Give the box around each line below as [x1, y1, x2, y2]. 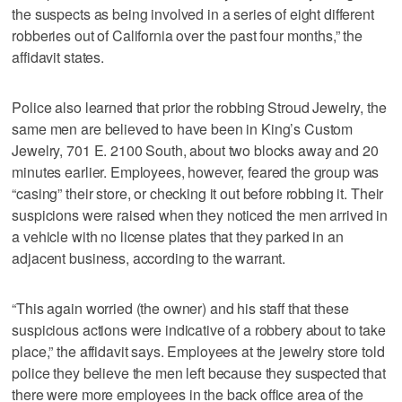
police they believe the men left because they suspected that [12, 362, 386, 383]
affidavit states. [12, 46, 104, 67]
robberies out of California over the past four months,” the [12, 24, 363, 46]
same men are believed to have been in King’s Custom [12, 118, 354, 139]
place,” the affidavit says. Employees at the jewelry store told [12, 340, 385, 362]
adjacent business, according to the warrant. [12, 247, 286, 268]
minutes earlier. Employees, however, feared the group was [12, 161, 380, 182]
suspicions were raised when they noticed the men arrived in [12, 204, 389, 225]
